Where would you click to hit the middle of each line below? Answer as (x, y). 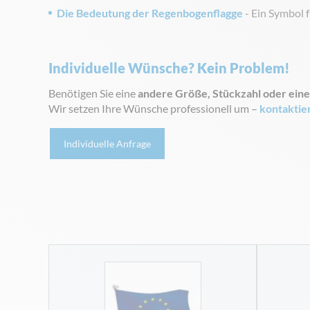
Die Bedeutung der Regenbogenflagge (150, 13)
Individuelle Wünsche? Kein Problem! (169, 68)
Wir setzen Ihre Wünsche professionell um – (154, 108)
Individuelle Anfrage (107, 144)
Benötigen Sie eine (93, 93)
